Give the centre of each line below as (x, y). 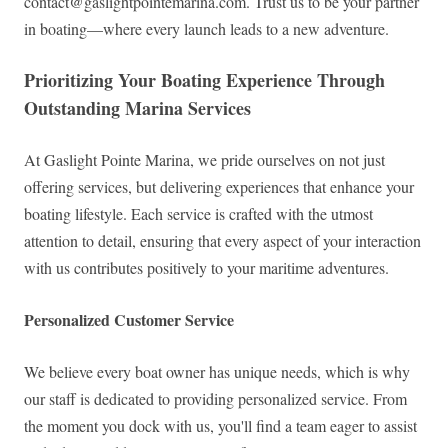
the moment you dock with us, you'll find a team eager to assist (220, 426)
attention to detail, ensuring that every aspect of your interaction (222, 241)
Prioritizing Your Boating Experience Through (204, 80)
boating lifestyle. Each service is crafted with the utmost (198, 214)
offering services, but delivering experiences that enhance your (219, 187)
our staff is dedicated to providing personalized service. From (215, 399)
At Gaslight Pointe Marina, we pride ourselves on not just (204, 160)
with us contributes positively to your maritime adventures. (206, 268)
